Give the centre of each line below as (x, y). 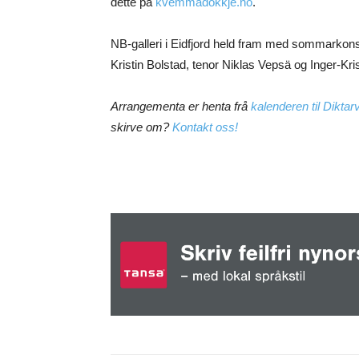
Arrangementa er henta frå (181, 107)
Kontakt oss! (205, 127)
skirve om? (141, 127)
